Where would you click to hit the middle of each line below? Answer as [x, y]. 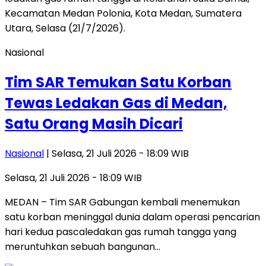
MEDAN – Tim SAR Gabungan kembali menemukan [122, 202]
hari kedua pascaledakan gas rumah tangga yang [121, 232]
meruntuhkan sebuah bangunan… [83, 246]
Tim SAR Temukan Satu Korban [118, 82]
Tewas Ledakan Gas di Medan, [116, 103]
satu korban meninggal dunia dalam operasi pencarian [132, 217]
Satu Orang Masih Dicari [94, 123]
